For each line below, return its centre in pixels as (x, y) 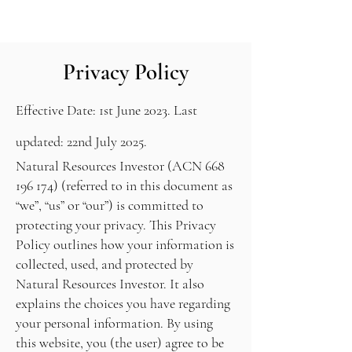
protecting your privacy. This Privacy (116, 225)
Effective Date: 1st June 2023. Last (106, 110)
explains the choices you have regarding (123, 303)
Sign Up (218, 23)
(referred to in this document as (145, 185)
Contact (151, 23)
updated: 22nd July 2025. (81, 141)
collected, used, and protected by (104, 264)
